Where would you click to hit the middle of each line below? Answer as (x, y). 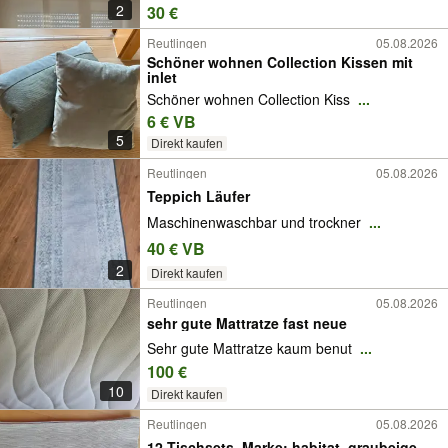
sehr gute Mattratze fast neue (247, 323)
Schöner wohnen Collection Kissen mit (280, 62)
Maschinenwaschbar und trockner (256, 222)
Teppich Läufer (198, 195)
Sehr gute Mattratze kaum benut (251, 347)
